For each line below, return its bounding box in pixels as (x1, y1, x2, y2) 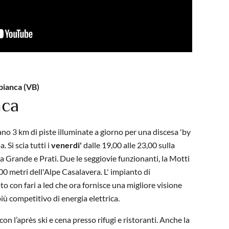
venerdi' (51, 140, 82, 150)
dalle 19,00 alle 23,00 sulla (82, 140, 175, 150)
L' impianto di (102, 167, 150, 177)
